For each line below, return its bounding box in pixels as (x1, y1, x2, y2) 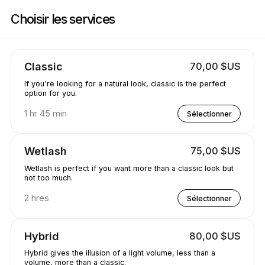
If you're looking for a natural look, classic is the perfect (24, 79, 226, 89)
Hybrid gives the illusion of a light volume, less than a (24, 248, 215, 258)
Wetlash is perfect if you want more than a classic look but (24, 164, 234, 173)
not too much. (24, 173, 73, 183)
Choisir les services (11, 11, 115, 27)
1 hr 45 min (24, 108, 67, 119)
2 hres (24, 193, 49, 203)
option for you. (24, 89, 77, 98)
